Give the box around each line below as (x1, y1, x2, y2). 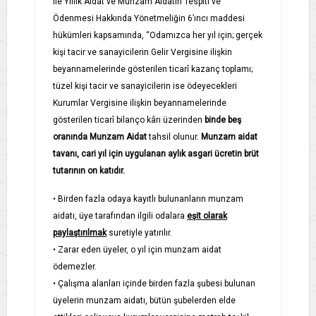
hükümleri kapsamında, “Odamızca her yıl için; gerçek (53, 30, 262, 40)
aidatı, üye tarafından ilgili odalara (53, 210, 185, 221)
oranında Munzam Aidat (53, 131, 147, 142)
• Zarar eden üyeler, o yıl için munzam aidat (53, 244, 221, 255)
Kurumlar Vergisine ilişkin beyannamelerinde (53, 97, 226, 108)
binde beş (205, 114, 241, 125)
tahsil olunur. (149, 131, 199, 142)
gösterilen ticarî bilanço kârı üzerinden (53, 114, 202, 125)
